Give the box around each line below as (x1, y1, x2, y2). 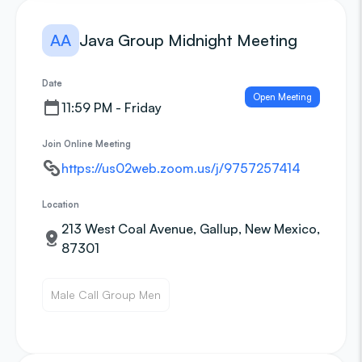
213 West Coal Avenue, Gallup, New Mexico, (61, 221, 320, 237)
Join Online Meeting (42, 138, 131, 149)
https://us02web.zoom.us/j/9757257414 (61, 160, 301, 176)
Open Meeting (253, 91, 312, 103)
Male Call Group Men (51, 288, 161, 301)
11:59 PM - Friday (61, 99, 162, 116)
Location (42, 199, 79, 210)
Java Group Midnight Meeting (79, 30, 297, 50)
